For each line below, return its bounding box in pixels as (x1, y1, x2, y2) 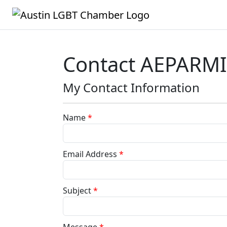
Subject (63, 184, 91, 196)
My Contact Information (63, 79, 200, 96)
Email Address (63, 148, 117, 160)
